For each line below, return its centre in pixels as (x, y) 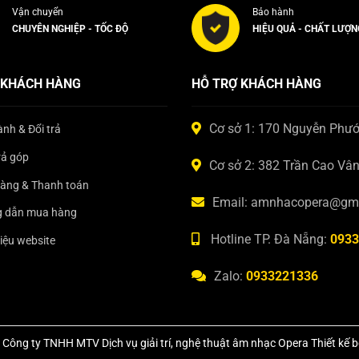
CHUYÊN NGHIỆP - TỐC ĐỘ (70, 28)
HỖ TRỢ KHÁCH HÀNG (256, 84)
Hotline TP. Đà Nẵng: (269, 239)
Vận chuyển (38, 12)
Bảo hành (273, 12)
